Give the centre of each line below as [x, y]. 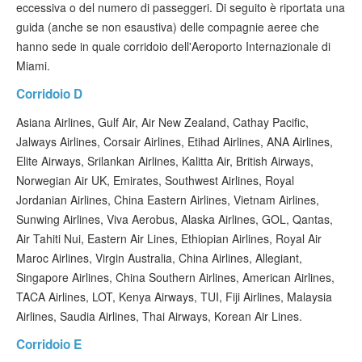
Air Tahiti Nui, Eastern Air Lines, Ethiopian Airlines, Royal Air [169, 238]
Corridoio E [49, 344]
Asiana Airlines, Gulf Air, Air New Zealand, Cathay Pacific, [162, 122]
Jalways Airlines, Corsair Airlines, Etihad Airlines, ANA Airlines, [175, 141]
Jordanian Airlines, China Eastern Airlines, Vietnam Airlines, [168, 200]
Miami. [33, 65]
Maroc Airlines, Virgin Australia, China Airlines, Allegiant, [159, 258]
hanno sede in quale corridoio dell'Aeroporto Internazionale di [173, 46]
